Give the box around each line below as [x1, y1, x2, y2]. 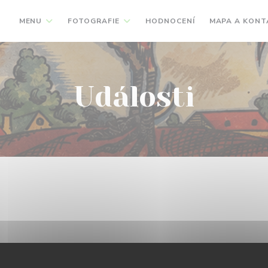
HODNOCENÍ [145, 16, 195, 26]
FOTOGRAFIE [68, 16, 120, 26]
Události [74, 80, 194, 114]
